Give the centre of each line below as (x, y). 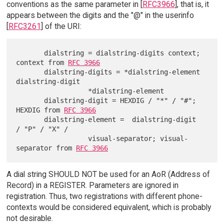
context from (42, 62)
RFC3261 (24, 26)
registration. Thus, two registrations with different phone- (104, 196)
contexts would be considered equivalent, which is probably (108, 207)
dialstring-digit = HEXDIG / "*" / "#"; (30, 100)
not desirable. (29, 218)
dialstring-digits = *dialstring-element (30, 72)
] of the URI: (61, 26)
